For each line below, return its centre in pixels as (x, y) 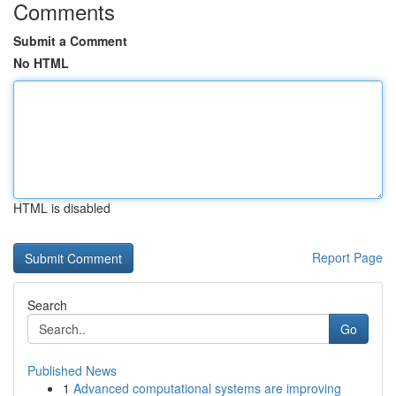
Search (47, 305)
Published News (72, 370)
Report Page (347, 257)
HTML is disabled (62, 208)
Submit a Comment (70, 41)
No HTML (41, 63)
